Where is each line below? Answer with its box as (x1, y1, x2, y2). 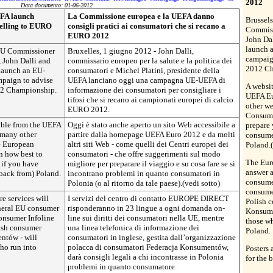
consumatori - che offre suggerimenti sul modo (68, 149, 221, 158)
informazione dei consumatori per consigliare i (68, 85, 221, 94)
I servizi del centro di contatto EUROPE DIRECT (68, 193, 229, 203)
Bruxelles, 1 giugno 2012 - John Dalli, (68, 46, 194, 55)
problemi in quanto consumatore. (68, 261, 177, 271)
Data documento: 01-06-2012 (21, 1, 93, 9)
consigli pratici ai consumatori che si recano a (68, 21, 225, 30)
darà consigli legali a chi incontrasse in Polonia (68, 252, 224, 261)
